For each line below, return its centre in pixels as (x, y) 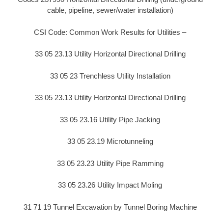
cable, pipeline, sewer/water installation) (110, 10)
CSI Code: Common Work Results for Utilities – (110, 32)
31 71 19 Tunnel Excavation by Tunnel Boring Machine (110, 207)
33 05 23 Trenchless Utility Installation (110, 76)
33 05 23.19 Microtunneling (110, 141)
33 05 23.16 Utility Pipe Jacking (110, 119)
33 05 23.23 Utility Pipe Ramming (110, 163)
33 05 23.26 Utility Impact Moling (110, 185)
